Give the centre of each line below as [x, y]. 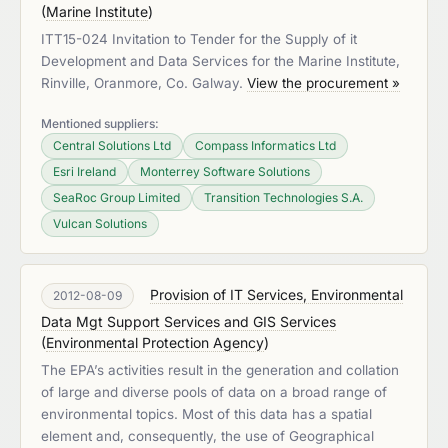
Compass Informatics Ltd [265, 145]
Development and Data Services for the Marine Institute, [220, 61]
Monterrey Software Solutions [225, 171]
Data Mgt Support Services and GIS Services [188, 321]
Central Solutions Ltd [112, 145]
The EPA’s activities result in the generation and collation [220, 370]
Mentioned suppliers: [100, 123]
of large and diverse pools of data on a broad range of [214, 392]
